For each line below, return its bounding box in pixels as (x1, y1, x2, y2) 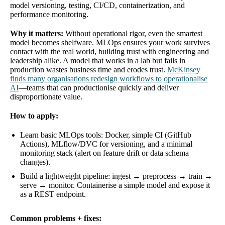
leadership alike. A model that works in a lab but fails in (10, 56, 185, 65)
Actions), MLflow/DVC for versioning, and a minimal (20, 139, 192, 148)
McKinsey (167, 65, 200, 74)
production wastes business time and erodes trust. (10, 65, 167, 74)
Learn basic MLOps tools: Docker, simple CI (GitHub (20, 130, 191, 139)
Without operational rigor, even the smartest (63, 29, 202, 38)
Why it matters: (10, 29, 63, 38)
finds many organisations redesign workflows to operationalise (10, 74, 207, 83)
